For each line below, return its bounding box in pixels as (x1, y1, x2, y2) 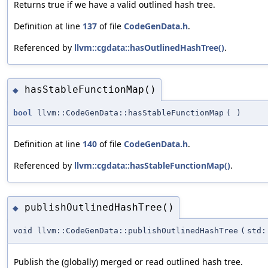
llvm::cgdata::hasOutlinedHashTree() (74, 42, 224, 54)
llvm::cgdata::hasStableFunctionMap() (74, 159, 230, 171)
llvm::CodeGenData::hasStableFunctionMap (32, 108, 224, 117)
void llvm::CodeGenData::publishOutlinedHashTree (13, 226, 238, 235)
